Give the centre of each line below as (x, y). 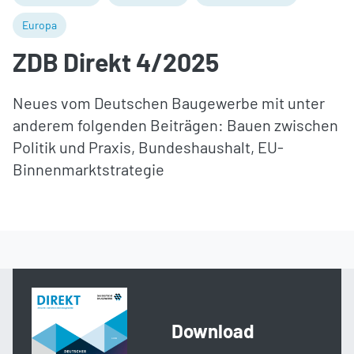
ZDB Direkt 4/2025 (116, 62)
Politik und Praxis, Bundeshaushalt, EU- (148, 147)
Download (213, 331)
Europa (40, 25)
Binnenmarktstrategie (88, 169)
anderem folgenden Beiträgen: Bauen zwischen (175, 125)
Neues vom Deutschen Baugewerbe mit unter (169, 103)
